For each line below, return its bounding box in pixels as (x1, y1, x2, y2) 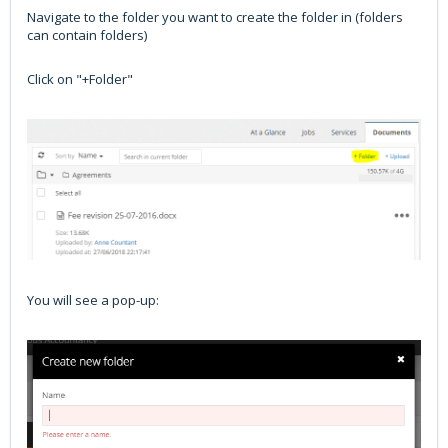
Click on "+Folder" (27, 70, 133, 89)
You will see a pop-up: (27, 290, 159, 309)
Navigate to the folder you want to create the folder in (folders (27, 8, 403, 27)
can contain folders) (27, 26, 147, 45)
